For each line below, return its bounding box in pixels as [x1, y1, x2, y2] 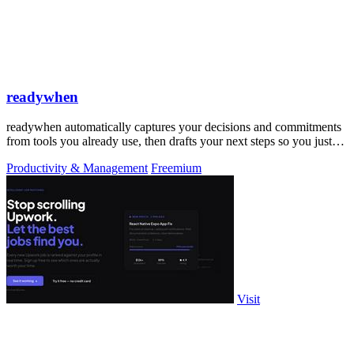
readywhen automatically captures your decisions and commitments [6, 120, 341, 134]
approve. [6, 149, 50, 163]
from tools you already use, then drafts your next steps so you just [6, 134, 332, 149]
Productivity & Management [6, 161, 148, 175]
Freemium [151, 161, 201, 175]
